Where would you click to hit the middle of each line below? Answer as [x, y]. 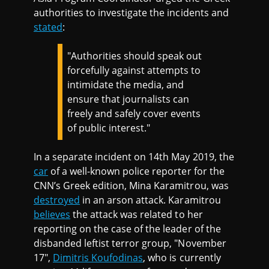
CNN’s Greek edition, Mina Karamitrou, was [131, 186]
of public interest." [109, 128]
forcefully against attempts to [134, 71]
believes [52, 215]
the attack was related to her [137, 215]
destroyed [57, 200]
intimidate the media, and [126, 85]
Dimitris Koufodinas [98, 258]
